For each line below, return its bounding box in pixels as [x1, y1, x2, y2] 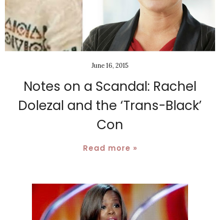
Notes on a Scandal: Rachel [24, 78, 196, 96]
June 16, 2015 [91, 61, 129, 70]
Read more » [82, 143, 137, 154]
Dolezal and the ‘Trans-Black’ [18, 97, 202, 115]
